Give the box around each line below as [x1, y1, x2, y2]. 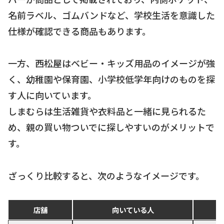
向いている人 [111, 204, 154, 215]
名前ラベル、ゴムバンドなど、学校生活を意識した [8, 8, 215, 21]
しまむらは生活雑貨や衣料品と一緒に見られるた [8, 104, 206, 118]
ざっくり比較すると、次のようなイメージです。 [8, 168, 204, 182]
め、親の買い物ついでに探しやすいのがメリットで [8, 120, 214, 134]
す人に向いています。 [8, 88, 96, 102]
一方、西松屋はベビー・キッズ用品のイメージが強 [8, 56, 215, 70]
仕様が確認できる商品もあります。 [8, 24, 151, 37]
